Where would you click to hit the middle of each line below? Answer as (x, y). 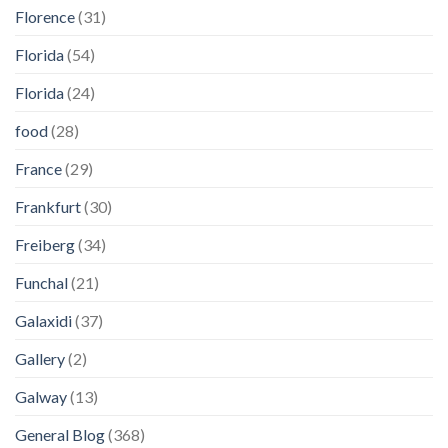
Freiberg (45, 244)
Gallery (40, 358)
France (38, 168)
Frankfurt (48, 206)
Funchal (41, 282)
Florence (45, 16)
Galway (41, 396)
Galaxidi (43, 320)
